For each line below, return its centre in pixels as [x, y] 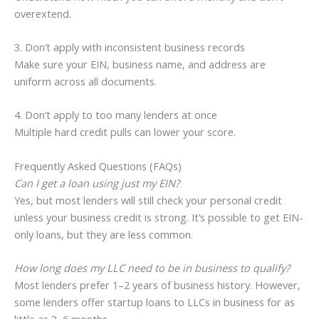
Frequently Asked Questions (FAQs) [98, 166]
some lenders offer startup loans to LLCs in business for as [155, 302]
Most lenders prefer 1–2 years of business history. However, [157, 285]
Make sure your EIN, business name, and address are [140, 64]
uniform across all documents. [85, 82]
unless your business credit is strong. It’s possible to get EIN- [159, 217]
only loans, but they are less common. [104, 234]
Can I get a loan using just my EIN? [97, 183]
